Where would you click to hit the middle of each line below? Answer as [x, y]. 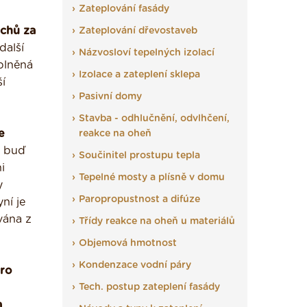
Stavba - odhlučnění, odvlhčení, [154, 119]
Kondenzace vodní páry [135, 265]
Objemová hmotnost [128, 243]
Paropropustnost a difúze [139, 199]
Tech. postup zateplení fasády [149, 287]
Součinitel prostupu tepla [139, 156]
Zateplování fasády [124, 9]
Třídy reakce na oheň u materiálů [157, 221]
